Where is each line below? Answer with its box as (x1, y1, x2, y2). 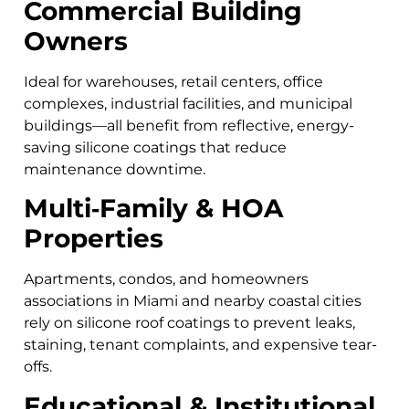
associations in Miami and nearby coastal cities (24, 292, 362, 310)
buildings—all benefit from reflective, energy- (24, 116, 354, 134)
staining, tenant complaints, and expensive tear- (24, 336, 377, 354)
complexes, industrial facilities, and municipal (24, 94, 352, 112)
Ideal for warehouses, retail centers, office (24, 72, 323, 90)
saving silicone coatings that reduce (24, 138, 287, 156)
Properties (24, 223, 163, 255)
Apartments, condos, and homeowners (24, 270, 309, 288)
